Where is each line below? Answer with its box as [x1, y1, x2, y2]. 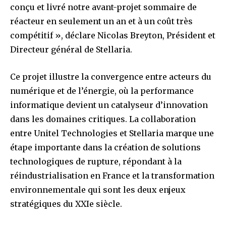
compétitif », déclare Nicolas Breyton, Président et [10, 30, 215, 40]
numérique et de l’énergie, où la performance [10, 85, 194, 96]
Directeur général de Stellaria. [10, 44, 132, 54]
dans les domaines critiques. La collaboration [10, 114, 196, 124]
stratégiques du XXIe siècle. [10, 198, 122, 209]
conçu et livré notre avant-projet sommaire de [10, 2, 197, 12]
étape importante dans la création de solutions [10, 142, 201, 152]
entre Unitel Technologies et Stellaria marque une [10, 128, 214, 138]
